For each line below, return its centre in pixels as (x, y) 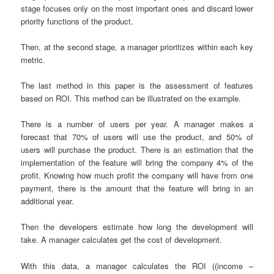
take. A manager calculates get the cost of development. (122, 240)
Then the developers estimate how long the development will (137, 227)
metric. (33, 60)
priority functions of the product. (77, 21)
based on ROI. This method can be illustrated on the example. (131, 98)
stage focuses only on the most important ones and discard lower (137, 8)
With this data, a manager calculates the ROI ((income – (137, 265)
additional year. (48, 201)
